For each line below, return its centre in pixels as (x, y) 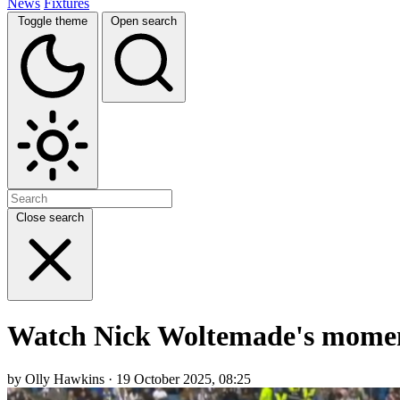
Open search (144, 21)
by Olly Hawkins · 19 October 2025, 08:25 (129, 379)
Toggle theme (53, 21)
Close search (50, 217)
